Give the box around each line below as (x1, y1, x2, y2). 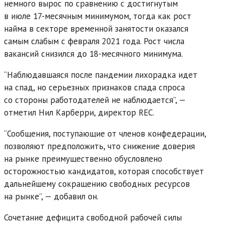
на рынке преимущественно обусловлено (4, 153, 162, 164)
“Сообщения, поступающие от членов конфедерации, (4, 128, 206, 139)
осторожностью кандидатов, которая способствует (4, 165, 204, 177)
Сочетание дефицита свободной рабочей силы (4, 211, 182, 223)
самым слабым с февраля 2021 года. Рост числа (4, 35, 184, 47)
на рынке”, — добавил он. (4, 190, 98, 202)
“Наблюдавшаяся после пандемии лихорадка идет (4, 69, 197, 80)
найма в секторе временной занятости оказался (4, 23, 188, 34)
